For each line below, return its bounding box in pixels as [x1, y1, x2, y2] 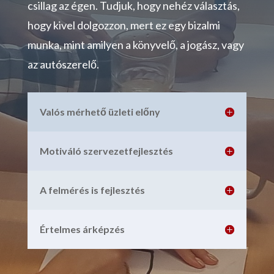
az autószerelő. [27, 57, 99, 72]
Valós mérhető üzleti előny [39, 106, 160, 118]
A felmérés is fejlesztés [39, 184, 145, 196]
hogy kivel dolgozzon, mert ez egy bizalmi [27, 18, 220, 32]
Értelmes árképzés [39, 223, 125, 235]
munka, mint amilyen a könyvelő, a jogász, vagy [27, 38, 244, 52]
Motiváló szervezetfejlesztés [39, 145, 173, 157]
